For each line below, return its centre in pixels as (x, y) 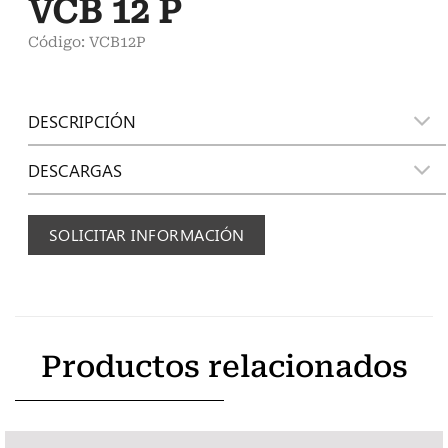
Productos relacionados (224, 367)
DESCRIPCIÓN (82, 120)
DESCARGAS (75, 169)
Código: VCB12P (87, 42)
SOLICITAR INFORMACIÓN (146, 235)
